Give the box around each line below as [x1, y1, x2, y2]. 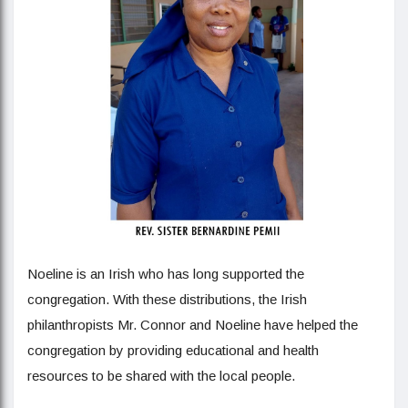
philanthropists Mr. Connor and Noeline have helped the [27, 317, 358, 333]
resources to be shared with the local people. [27, 368, 295, 384]
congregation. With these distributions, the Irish [27, 291, 307, 308]
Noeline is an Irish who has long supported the [27, 266, 304, 282]
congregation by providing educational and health [27, 342, 319, 359]
